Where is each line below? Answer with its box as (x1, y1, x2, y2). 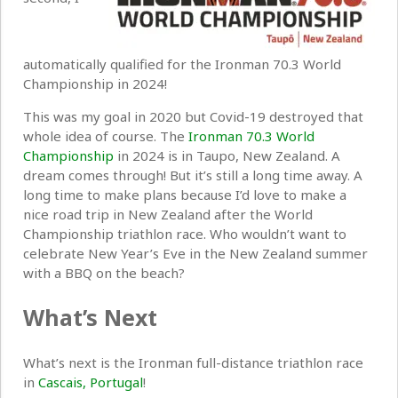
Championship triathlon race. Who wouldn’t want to (23, 225, 346, 243)
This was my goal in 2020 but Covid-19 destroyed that (23, 107, 363, 126)
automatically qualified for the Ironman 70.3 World (23, 55, 341, 74)
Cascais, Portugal (38, 372, 143, 391)
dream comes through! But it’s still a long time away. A (23, 166, 362, 185)
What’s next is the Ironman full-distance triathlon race (23, 353, 363, 371)
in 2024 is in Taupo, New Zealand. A (114, 147, 340, 165)
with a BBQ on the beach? (23, 264, 185, 283)
